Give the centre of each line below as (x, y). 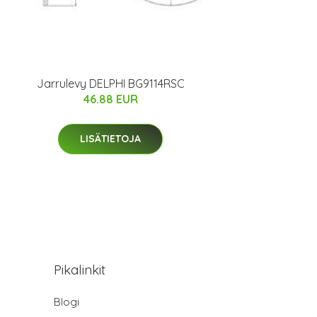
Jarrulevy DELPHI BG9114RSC (110, 83)
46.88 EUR (110, 99)
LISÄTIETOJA (110, 138)
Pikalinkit (80, 269)
